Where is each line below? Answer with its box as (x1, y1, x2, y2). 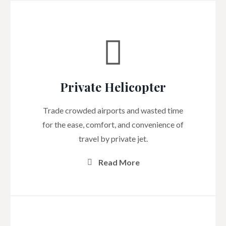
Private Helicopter (60, 79, 166, 95)
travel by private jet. (78, 134, 148, 143)
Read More (98, 157, 140, 167)
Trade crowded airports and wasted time (43, 105, 183, 115)
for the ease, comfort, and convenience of (42, 120, 184, 129)
